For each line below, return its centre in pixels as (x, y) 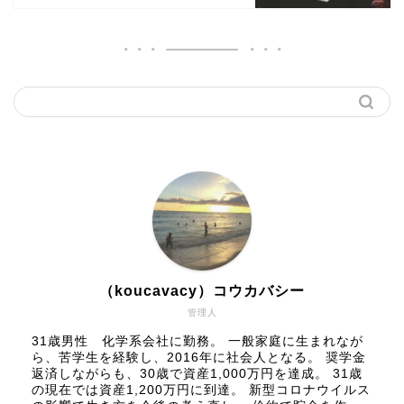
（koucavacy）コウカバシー (202, 290)
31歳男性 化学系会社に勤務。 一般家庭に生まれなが (197, 341)
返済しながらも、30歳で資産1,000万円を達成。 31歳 (197, 373)
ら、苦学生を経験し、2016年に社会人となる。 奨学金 (199, 357)
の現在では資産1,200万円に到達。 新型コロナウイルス (201, 390)
